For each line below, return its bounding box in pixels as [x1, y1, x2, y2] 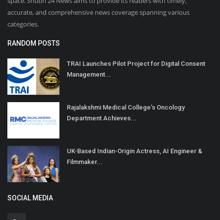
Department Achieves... [67, 114, 137, 122]
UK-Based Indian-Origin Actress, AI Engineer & [67, 147, 202, 155]
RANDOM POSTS [7, 39, 60, 48]
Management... [67, 71, 111, 79]
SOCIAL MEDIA [7, 194, 53, 202]
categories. [7, 20, 39, 29]
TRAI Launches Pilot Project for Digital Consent [67, 60, 205, 68]
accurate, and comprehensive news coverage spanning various [7, 8, 190, 17]
